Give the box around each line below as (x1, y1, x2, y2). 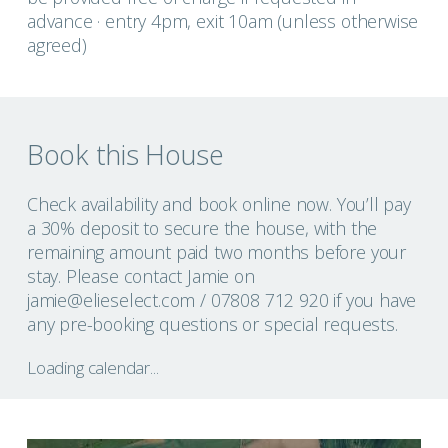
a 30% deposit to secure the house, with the (26, 216, 378, 241)
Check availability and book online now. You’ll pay (26, 192, 411, 217)
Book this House (26, 136, 224, 174)
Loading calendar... (26, 356, 159, 380)
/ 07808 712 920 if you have (195, 288, 417, 313)
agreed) (26, 33, 87, 58)
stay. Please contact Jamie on (26, 264, 255, 289)
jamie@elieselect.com (26, 288, 196, 313)
